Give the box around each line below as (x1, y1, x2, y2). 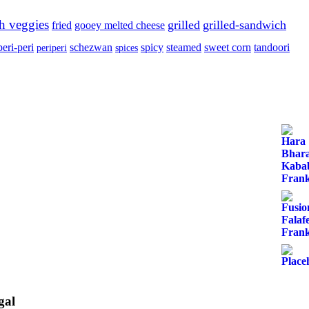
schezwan (70, 41, 112, 53)
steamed (166, 41, 201, 53)
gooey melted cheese (74, 19, 165, 31)
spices (115, 42, 138, 53)
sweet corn (204, 41, 251, 53)
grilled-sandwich (203, 17, 286, 32)
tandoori (254, 41, 290, 53)
